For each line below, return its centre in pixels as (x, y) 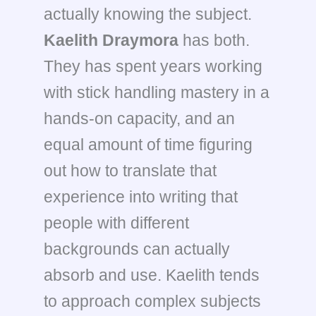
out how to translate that (130, 171)
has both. (214, 40)
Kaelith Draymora (111, 40)
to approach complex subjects (152, 301)
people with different (116, 223)
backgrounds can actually (137, 249)
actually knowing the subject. (148, 14)
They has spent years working (153, 66)
